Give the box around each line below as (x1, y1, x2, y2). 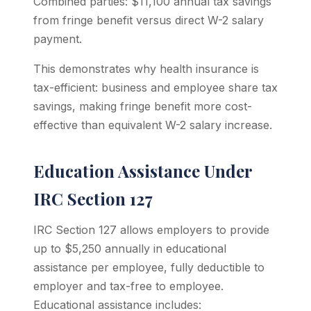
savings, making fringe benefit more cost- (33, 99, 252, 113)
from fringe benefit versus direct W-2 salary (33, 13, 264, 27)
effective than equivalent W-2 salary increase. (33, 118, 272, 132)
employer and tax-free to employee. (33, 279, 224, 293)
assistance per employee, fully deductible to (33, 260, 264, 274)
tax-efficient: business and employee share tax (33, 81, 278, 94)
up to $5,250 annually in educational (33, 242, 226, 255)
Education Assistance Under (33, 160, 252, 182)
